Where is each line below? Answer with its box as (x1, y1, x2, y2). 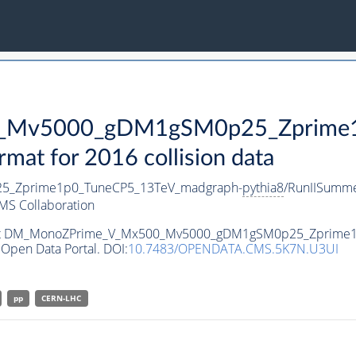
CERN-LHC (41, 292, 82, 304)
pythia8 (242, 179, 284, 197)
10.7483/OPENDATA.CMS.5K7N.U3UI (127, 240, 339, 258)
